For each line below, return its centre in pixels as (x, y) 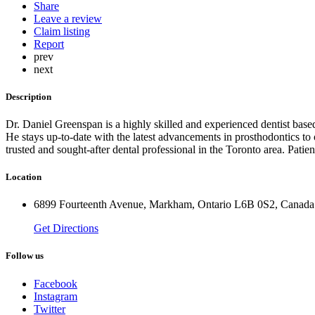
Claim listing (62, 31)
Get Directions (66, 229)
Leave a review (68, 18)
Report (49, 44)
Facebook (56, 283)
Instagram (56, 296)
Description (28, 96)
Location (24, 177)
